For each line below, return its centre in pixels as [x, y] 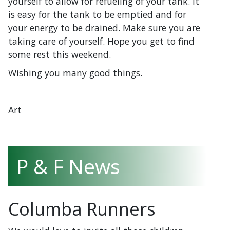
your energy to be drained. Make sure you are [104, 27]
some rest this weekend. [60, 54]
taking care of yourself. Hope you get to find [101, 41]
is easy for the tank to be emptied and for [97, 14]
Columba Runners [82, 208]
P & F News [68, 166]
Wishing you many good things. [75, 73]
